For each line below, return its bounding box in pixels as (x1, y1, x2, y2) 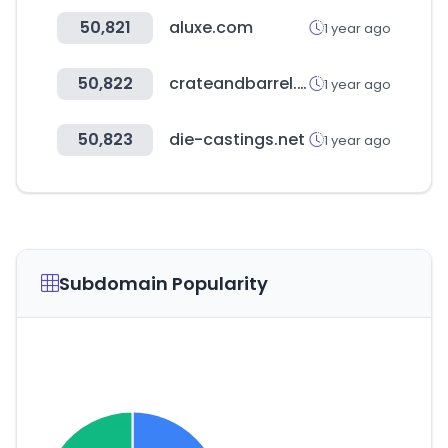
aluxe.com (169, 16, 253, 39)
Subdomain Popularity (59, 271, 268, 296)
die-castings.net (169, 128, 305, 151)
